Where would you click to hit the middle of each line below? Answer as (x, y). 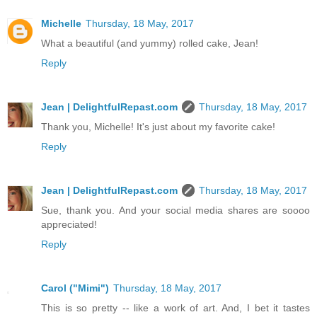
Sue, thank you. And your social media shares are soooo (175, 211)
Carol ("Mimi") (75, 288)
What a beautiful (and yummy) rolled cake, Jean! (150, 44)
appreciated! (69, 225)
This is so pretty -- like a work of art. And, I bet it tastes (175, 308)
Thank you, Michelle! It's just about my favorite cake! (158, 127)
